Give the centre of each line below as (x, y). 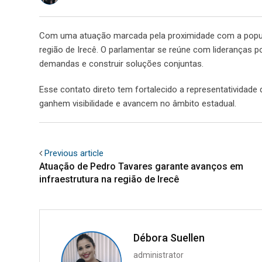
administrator (158, 255)
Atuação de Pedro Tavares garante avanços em (141, 166)
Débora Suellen (169, 237)
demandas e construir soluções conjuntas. (121, 63)
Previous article (74, 153)
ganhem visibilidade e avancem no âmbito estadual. (138, 103)
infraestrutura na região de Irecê (109, 179)
